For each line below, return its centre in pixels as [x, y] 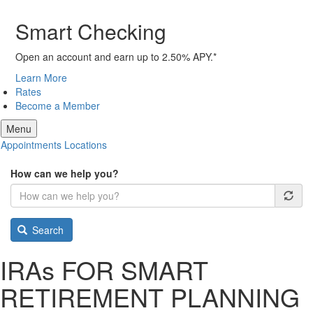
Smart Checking [91, 31]
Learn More [41, 78]
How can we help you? [65, 173]
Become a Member [58, 105]
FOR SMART [131, 269]
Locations [86, 145]
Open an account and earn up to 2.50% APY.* [116, 57]
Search [46, 230]
